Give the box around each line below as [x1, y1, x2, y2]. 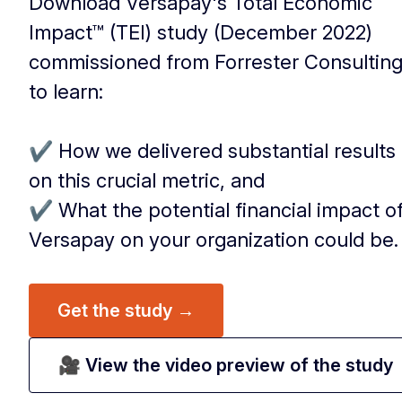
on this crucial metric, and [29, 169, 265, 192]
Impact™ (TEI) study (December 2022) [29, 21, 372, 44]
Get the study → [57, 300, 195, 321]
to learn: [29, 80, 103, 103]
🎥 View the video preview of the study [58, 354, 393, 376]
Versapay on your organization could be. [29, 228, 398, 251]
